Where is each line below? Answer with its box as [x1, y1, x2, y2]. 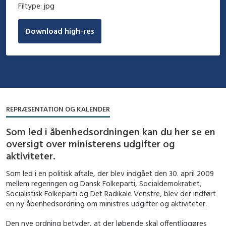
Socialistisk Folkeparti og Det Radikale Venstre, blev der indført [6, 188, 216, 198]
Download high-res [25, 26, 94, 36]
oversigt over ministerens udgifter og [6, 137, 175, 150]
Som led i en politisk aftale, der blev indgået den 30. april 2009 [6, 168, 214, 178]
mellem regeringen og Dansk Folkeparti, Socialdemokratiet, [6, 178, 202, 188]
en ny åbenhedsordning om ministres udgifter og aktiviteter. [6, 198, 207, 208]
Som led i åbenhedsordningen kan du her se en [6, 125, 215, 138]
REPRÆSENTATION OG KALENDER [6, 104, 110, 114]
